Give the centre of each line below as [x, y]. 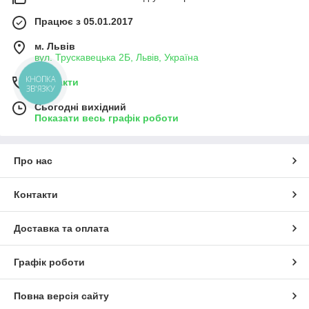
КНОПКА [41, 79]
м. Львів [55, 46]
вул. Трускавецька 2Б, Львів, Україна [117, 57]
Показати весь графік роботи [107, 118]
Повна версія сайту [61, 296]
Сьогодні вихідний [80, 107]
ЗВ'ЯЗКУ [40, 89]
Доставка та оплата [61, 228]
